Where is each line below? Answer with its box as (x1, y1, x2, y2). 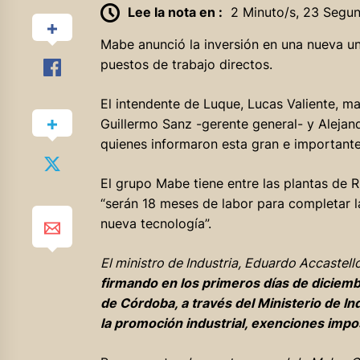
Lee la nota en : (127, 3, 223, 20)
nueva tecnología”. (100, 215, 211, 232)
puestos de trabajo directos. (100, 56, 272, 73)
